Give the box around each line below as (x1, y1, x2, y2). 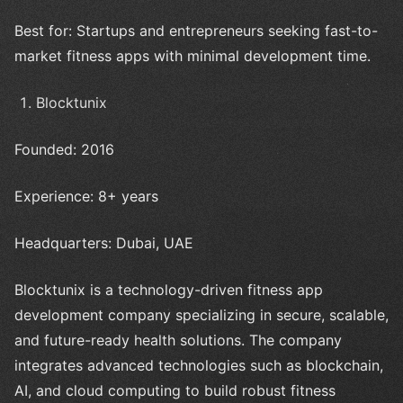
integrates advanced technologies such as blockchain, (14, 356, 383, 375)
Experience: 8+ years (14, 187, 158, 206)
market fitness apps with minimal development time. (14, 47, 371, 66)
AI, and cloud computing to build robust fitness (14, 381, 336, 400)
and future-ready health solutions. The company (14, 331, 342, 350)
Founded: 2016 (14, 140, 114, 159)
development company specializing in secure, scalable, (14, 306, 389, 325)
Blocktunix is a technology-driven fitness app (14, 281, 323, 300)
